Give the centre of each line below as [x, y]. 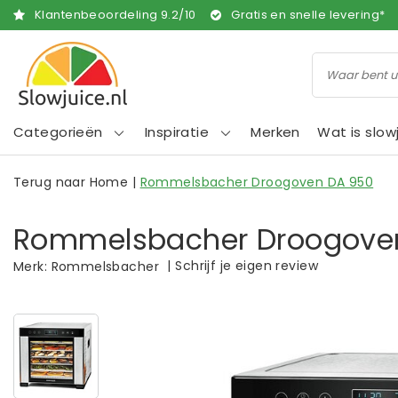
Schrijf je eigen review [247, 266]
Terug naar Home [71, 182]
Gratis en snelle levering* [308, 15]
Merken [275, 132]
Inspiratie [177, 132]
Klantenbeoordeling [98, 15]
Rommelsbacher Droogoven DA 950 [257, 182]
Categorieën [58, 132]
